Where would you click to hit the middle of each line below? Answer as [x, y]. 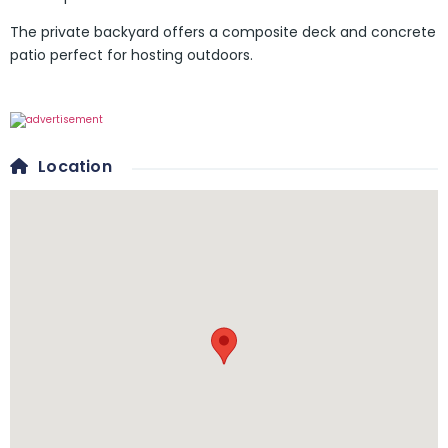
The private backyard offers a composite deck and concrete [223, 32]
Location [75, 167]
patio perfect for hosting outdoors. [131, 55]
